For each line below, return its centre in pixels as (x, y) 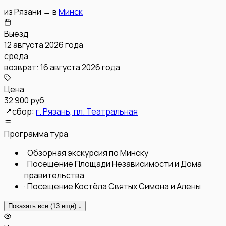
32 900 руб (24, 100)
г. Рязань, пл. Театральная (87, 111)
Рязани (28, 11)
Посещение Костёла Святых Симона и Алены (114, 186)
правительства (54, 175)
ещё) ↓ (71, 206)
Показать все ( (30, 206)
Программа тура (36, 133)
